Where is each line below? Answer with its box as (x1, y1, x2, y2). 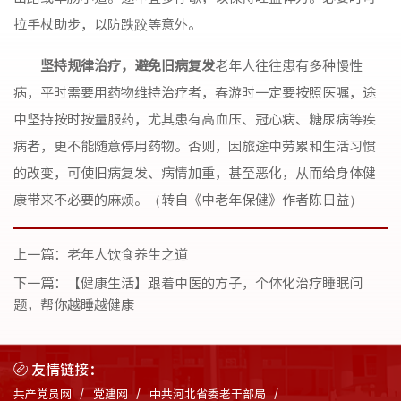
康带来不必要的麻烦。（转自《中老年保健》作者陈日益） (13, 189, 363, 209)
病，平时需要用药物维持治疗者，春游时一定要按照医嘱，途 (13, 81, 376, 102)
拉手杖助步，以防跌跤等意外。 (13, 13, 201, 34)
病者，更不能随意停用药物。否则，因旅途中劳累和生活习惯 (13, 135, 376, 156)
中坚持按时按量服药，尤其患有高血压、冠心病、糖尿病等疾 (13, 108, 376, 129)
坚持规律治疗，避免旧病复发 (40, 55, 216, 75)
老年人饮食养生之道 (67, 243, 188, 264)
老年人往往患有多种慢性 (215, 55, 363, 75)
